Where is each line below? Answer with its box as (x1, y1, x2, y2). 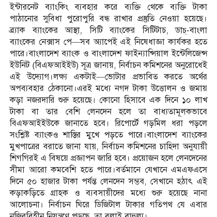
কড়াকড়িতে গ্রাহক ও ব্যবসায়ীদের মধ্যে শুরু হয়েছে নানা (10, 188, 207, 199)
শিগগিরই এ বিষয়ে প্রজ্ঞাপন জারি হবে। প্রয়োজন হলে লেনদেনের (10, 153, 207, 164)
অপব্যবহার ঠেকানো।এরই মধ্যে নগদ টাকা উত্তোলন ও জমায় (10, 83, 207, 94)
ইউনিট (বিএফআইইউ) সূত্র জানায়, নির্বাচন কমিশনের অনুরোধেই (10, 60, 207, 71)
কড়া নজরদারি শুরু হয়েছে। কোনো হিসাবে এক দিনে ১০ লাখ (10, 95, 207, 106)
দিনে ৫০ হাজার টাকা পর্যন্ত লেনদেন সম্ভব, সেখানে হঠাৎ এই (10, 176, 207, 187)
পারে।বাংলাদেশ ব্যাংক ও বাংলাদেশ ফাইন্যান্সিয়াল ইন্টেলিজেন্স (10, 48, 207, 59)
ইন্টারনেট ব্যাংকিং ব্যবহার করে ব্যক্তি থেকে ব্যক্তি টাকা (10, 2, 207, 13)
